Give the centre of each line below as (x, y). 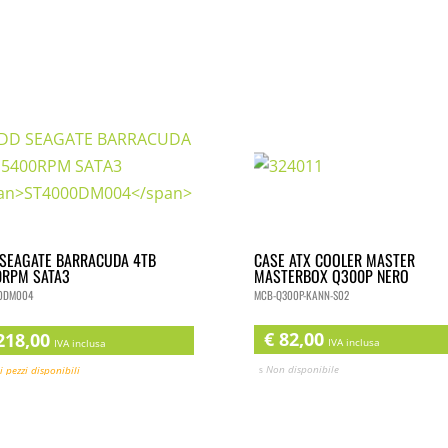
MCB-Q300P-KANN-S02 (301, 294)
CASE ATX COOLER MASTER (334, 259)
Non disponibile (302, 369)
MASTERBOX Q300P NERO (331, 275)
